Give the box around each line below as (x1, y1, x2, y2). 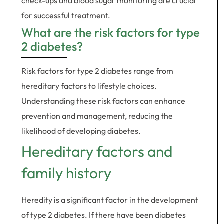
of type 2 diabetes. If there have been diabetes (21, 210, 186, 220)
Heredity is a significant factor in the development (21, 195, 198, 205)
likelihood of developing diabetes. (21, 126, 141, 136)
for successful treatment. (21, 10, 110, 20)
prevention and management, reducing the (21, 111, 173, 121)
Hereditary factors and (21, 142, 172, 161)
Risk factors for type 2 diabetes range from (21, 66, 173, 76)
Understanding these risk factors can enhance (21, 96, 185, 106)
